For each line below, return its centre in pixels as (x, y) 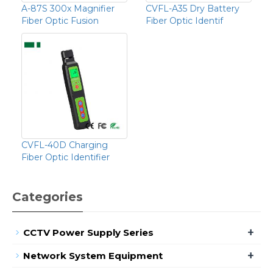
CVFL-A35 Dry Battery (193, 8)
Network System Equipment (93, 255)
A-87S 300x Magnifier (68, 8)
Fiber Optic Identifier (66, 157)
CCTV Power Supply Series (88, 232)
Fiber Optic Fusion (60, 20)
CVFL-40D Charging (65, 145)
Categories (48, 197)
